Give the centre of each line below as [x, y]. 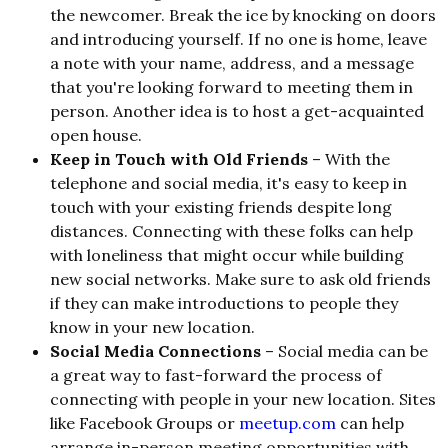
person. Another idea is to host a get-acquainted [237, 111]
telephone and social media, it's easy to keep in [228, 183]
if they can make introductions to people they [224, 303]
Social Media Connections [155, 351]
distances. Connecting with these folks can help [231, 231]
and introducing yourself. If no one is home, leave [238, 39]
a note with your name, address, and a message [232, 63]
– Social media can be [344, 351]
